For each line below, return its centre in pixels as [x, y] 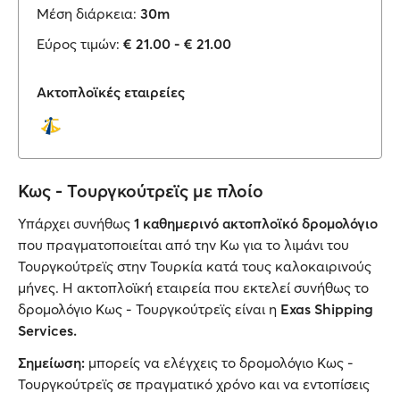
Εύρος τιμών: [78, 44]
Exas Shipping [327, 309]
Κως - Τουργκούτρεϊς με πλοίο [141, 191]
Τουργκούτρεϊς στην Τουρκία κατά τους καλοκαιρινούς [195, 266]
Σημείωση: [53, 362]
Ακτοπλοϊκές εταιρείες [111, 92]
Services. [47, 330]
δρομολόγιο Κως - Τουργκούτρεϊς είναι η [149, 309]
